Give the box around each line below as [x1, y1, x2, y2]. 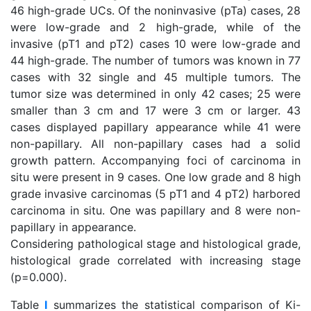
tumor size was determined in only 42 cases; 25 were [10, 87, 301, 101]
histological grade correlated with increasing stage [10, 253, 301, 267]
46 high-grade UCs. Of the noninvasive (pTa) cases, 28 [10, 3, 301, 17]
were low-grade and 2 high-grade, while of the [10, 20, 301, 34]
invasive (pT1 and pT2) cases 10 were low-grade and [10, 37, 301, 51]
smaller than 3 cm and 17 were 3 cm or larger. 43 [10, 103, 301, 117]
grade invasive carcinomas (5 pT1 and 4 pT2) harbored [10, 187, 301, 201]
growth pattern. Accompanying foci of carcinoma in [10, 153, 301, 167]
